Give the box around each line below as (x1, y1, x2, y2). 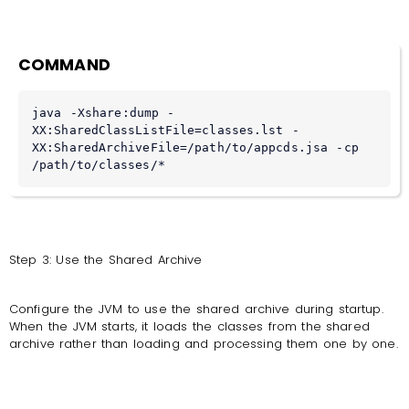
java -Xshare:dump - (32, 106, 175, 121)
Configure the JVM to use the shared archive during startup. (9, 299, 383, 318)
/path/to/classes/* (32, 158, 165, 173)
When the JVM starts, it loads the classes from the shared (9, 317, 370, 335)
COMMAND (18, 54, 110, 77)
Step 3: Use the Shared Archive (9, 251, 203, 269)
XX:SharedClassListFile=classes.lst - (32, 123, 299, 138)
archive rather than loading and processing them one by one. (9, 334, 398, 352)
